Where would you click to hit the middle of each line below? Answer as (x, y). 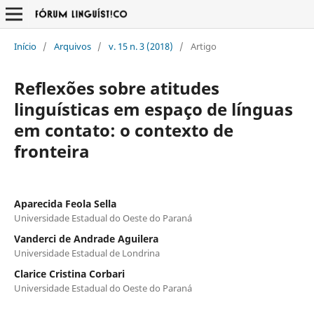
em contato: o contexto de (123, 130)
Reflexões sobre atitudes (116, 88)
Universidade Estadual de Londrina (87, 253)
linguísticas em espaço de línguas (153, 109)
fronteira (52, 151)
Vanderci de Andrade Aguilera (86, 238)
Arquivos (72, 46)
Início (25, 46)
